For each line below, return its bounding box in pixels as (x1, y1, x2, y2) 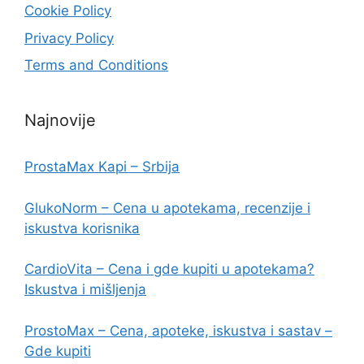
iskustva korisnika (24, 219, 140, 236)
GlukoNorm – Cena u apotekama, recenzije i (24, 199, 310, 216)
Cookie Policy (24, 2, 111, 19)
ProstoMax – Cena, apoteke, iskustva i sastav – (24, 322, 332, 339)
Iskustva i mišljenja (24, 281, 146, 298)
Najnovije (24, 110, 96, 131)
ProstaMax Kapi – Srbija (24, 158, 180, 175)
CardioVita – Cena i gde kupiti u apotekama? (24, 261, 314, 278)
